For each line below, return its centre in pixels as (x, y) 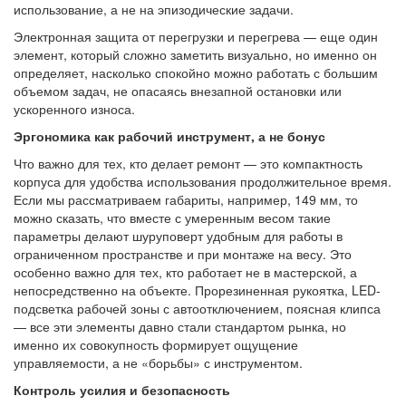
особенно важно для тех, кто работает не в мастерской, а (185, 272)
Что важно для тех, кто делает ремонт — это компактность (188, 163)
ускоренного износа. (74, 109)
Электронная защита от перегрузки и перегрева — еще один (196, 36)
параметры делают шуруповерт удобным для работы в (178, 236)
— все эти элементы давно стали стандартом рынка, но (180, 326)
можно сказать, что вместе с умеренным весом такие (172, 217)
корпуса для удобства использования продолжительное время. (203, 181)
